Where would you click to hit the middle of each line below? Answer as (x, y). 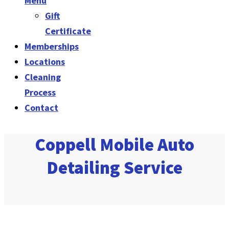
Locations (45, 62)
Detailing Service (114, 168)
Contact (41, 108)
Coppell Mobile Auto (114, 145)
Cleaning (43, 77)
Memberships (52, 46)
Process (40, 92)
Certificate (68, 31)
